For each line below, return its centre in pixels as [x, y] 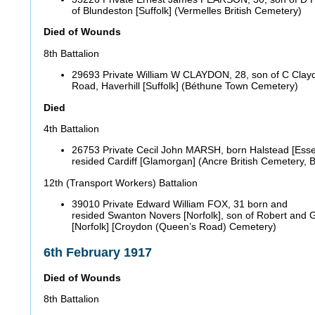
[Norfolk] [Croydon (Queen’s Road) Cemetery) [175, 227]
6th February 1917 [99, 252]
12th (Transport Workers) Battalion [122, 182]
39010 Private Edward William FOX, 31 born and [180, 204]
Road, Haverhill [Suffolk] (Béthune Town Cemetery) [186, 86]
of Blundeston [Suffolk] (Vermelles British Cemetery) [188, 11]
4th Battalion [73, 129]
